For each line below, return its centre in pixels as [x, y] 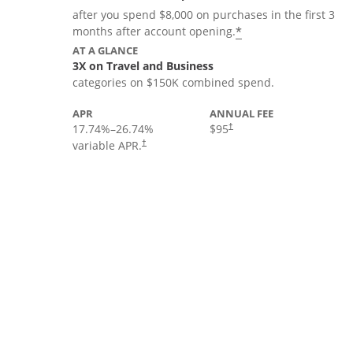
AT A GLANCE [105, 50]
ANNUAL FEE [242, 113]
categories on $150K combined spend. [173, 82]
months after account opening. [154, 31]
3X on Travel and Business [143, 66]
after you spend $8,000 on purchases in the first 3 [204, 15]
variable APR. [107, 145]
